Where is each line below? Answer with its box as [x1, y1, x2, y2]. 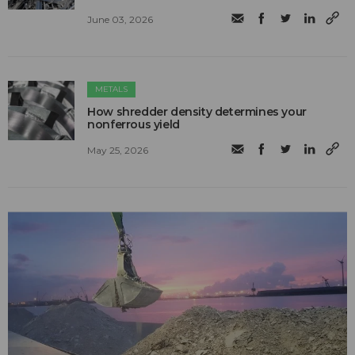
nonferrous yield [87, 117, 180, 132]
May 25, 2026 [87, 143, 149, 156]
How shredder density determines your [87, 105, 307, 120]
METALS [95, 84, 128, 95]
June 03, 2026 [87, 13, 154, 25]
